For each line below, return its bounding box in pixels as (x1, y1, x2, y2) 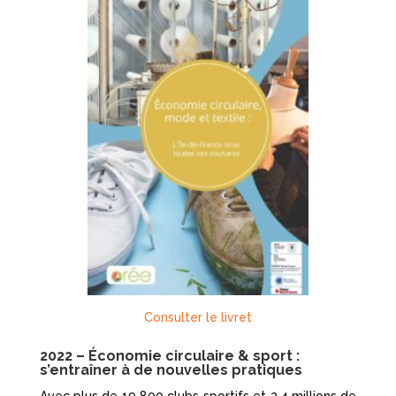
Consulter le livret (143, 310, 252, 325)
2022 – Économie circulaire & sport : (39, 347, 300, 365)
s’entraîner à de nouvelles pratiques (39, 362, 302, 379)
